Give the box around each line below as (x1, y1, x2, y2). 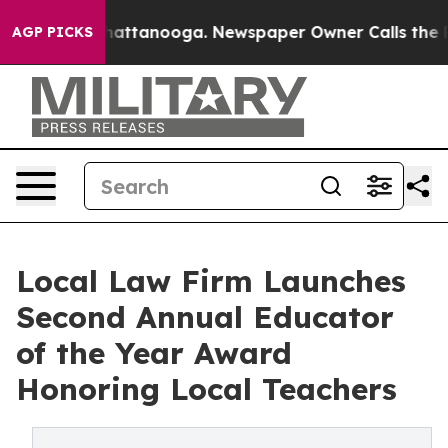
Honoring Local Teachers (16, 370, 397, 408)
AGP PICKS (12, 23, 93, 41)
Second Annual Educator (16, 298, 394, 336)
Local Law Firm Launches (16, 262, 406, 300)
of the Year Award (16, 334, 292, 372)
